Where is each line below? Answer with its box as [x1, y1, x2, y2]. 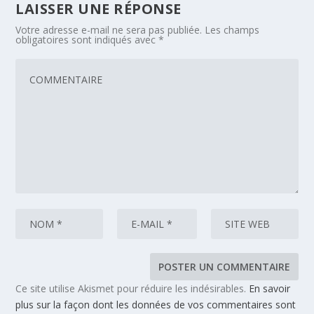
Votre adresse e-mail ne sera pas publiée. [15, 23, 203, 37]
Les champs [205, 23, 260, 37]
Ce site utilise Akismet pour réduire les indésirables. [15, 282, 250, 296]
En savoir [249, 282, 291, 296]
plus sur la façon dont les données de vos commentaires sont [15, 298, 296, 312]
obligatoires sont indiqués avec [15, 33, 159, 47]
